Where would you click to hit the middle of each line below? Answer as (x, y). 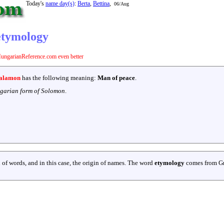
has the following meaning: (59, 78)
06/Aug (121, 4)
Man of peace (116, 78)
